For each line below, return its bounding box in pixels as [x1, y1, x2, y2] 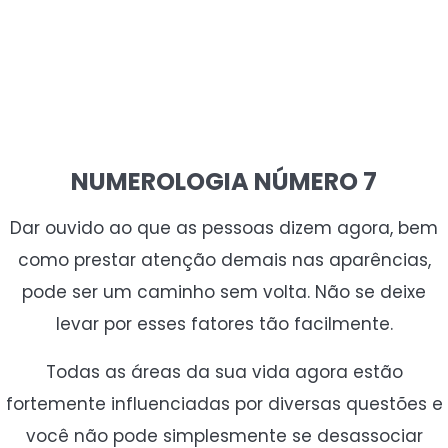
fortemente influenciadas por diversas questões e [5, 392, 443, 417]
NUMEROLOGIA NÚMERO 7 [71, 165, 377, 199]
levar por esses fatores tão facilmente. [55, 312, 393, 337]
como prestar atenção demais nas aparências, [17, 248, 431, 273]
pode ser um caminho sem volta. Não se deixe [22, 280, 426, 305]
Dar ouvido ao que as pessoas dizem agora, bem [10, 216, 438, 241]
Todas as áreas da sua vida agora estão [45, 360, 403, 385]
